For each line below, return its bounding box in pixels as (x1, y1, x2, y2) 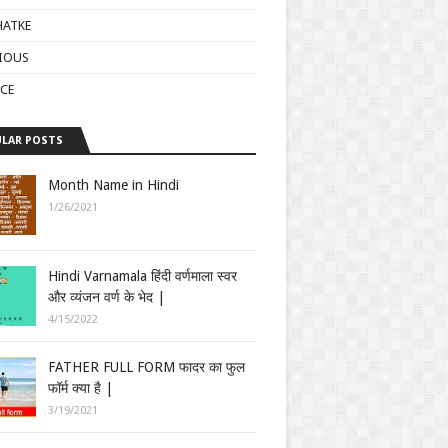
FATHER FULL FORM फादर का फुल (48, 359, 245, 375)
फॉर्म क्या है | (48, 380, 113, 396)
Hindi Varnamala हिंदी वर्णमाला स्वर (48, 268, 237, 284)
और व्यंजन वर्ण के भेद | (48, 289, 165, 305)
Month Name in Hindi (48, 177, 179, 193)
